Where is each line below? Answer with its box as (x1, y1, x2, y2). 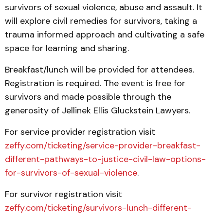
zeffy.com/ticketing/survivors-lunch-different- (5, 202, 192, 214)
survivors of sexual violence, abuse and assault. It (5, 1, 202, 13)
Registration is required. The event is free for (5, 77, 185, 89)
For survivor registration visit (5, 188, 122, 200)
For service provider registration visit (5, 126, 155, 138)
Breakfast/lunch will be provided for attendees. (5, 64, 194, 75)
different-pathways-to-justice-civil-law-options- (5, 153, 206, 165)
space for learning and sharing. (5, 42, 129, 54)
